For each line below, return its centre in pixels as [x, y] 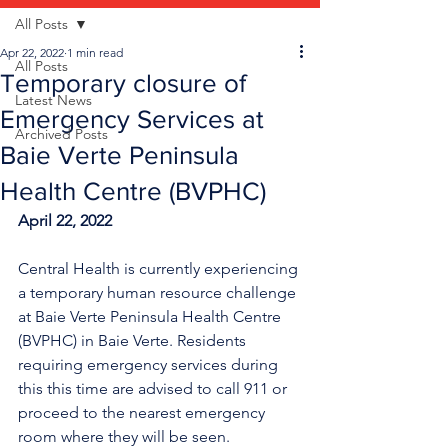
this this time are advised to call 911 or [154, 388]
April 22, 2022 [65, 220]
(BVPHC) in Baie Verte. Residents [134, 340]
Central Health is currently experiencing [160, 268]
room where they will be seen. [126, 436]
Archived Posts [61, 134]
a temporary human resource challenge [159, 292]
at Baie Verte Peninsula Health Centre [151, 316]
